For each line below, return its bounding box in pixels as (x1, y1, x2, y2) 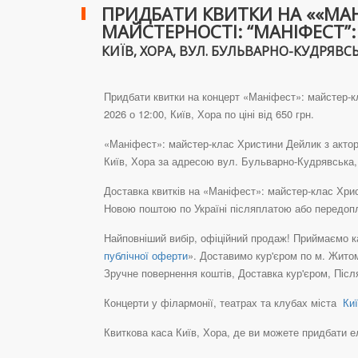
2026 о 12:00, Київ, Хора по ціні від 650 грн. (104, 105, 314, 121)
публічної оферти (104, 247, 188, 263)
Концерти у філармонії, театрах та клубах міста (104, 294, 340, 310)
